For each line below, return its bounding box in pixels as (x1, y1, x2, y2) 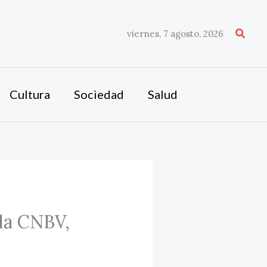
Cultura (9, 87, 50, 101)
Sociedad (73, 87, 124, 101)
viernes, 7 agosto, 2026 (126, 27, 223, 39)
